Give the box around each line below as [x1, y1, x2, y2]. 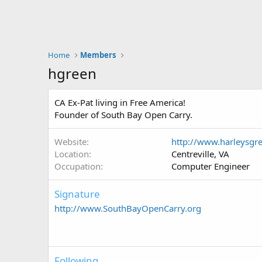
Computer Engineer [171, 160, 250, 172]
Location [54, 148, 89, 160]
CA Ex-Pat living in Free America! [54, 96, 185, 108]
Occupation [54, 160, 101, 172]
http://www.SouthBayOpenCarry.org [54, 202, 201, 214]
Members [80, 50, 116, 60]
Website [54, 136, 87, 147]
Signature [54, 187, 100, 201]
